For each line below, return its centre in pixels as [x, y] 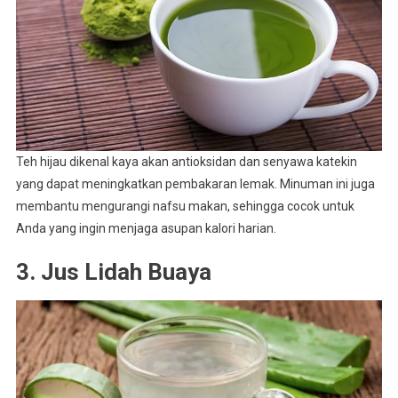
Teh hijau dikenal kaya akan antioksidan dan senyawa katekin [186, 161]
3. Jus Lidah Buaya [113, 271]
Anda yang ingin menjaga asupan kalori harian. [146, 228]
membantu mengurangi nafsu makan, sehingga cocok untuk [185, 206]
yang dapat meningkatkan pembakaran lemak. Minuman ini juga [195, 183]
